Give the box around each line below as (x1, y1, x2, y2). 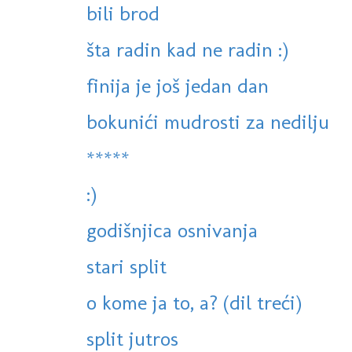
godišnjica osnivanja (86, 218, 258, 244)
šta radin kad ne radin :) (86, 37, 288, 63)
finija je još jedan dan (86, 73, 269, 99)
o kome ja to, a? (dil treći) (86, 290, 302, 316)
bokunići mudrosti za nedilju (86, 109, 329, 135)
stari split (86, 254, 167, 280)
